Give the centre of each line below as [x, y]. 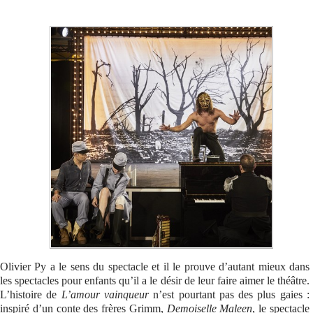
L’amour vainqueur [105, 295]
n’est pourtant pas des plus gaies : [229, 295]
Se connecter [43, 24]
